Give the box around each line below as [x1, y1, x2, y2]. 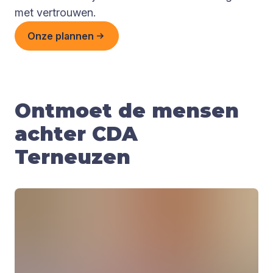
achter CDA [15, 121, 138, 146]
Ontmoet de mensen [15, 98, 239, 122]
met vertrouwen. [15, 5, 96, 19]
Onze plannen [27, 29, 94, 42]
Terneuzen [15, 144, 130, 169]
